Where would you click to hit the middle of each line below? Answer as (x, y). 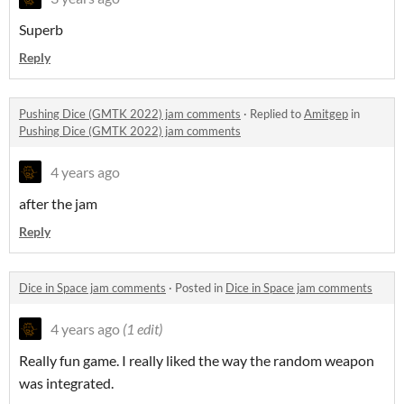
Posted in (200, 288)
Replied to (277, 114)
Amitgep (326, 114)
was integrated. (66, 383)
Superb (41, 30)
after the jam (58, 204)
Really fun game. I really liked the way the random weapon (197, 361)
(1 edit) (142, 329)
